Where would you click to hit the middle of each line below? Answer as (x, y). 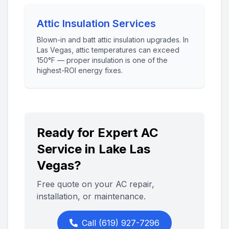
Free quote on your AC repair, (96, 184)
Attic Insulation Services (96, 24)
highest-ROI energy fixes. (80, 70)
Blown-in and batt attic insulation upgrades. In (113, 40)
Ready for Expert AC (98, 133)
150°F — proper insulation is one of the (102, 60)
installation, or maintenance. (91, 196)
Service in (68, 149)
